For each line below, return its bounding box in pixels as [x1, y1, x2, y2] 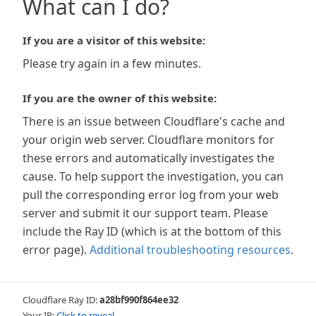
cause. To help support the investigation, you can [23, 169, 284, 184]
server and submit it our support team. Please [23, 205, 268, 221]
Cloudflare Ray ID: [23, 293, 99, 306]
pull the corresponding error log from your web [23, 187, 279, 202]
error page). [23, 242, 87, 257]
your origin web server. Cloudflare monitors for [23, 132, 274, 147]
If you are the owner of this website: [23, 91, 217, 105]
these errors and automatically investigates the [23, 150, 274, 166]
